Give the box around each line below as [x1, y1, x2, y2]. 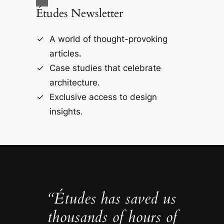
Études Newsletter [35, 5, 123, 21]
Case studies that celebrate [49, 62, 161, 73]
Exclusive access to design [49, 91, 157, 102]
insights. [49, 106, 83, 116]
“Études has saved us [48, 188, 176, 209]
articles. [49, 48, 81, 58]
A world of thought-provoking [49, 33, 167, 44]
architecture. [49, 77, 100, 87]
